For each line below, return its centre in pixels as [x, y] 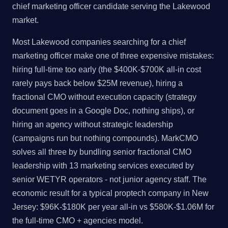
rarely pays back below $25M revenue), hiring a [97, 83]
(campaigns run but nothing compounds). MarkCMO [105, 138]
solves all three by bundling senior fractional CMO [102, 152]
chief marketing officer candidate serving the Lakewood [111, 7]
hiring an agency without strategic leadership [93, 125]
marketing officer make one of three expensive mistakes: [113, 56]
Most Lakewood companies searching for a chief [99, 42]
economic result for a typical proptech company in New [110, 193]
